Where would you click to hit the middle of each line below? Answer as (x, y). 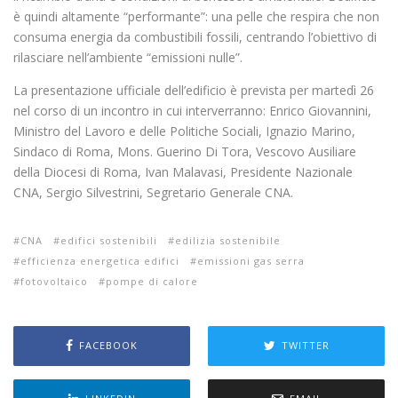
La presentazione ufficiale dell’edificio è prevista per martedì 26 (194, 90)
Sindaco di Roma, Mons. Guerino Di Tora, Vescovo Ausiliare (185, 151)
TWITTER (305, 345)
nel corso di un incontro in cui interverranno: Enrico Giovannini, (192, 110)
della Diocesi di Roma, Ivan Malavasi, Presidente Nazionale (183, 171)
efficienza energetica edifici (100, 260)
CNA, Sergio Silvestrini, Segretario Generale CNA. (153, 192)
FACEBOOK (108, 345)
